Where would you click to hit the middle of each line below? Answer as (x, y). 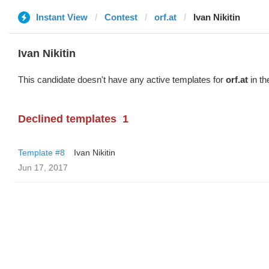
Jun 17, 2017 (43, 168)
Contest (121, 17)
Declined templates (67, 119)
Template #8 (41, 153)
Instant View (62, 17)
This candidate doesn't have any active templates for (122, 80)
